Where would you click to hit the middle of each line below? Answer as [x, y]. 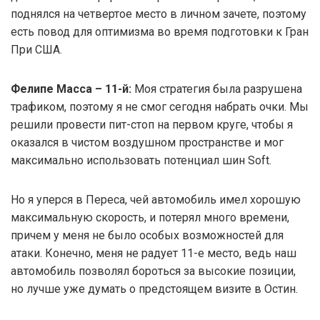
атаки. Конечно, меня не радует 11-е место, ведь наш [154, 253]
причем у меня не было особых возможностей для [147, 235]
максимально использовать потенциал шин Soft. [141, 160]
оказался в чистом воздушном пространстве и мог [147, 142]
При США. [36, 49]
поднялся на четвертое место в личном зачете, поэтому [159, 14]
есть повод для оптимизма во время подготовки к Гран [160, 31]
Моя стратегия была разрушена [217, 89]
